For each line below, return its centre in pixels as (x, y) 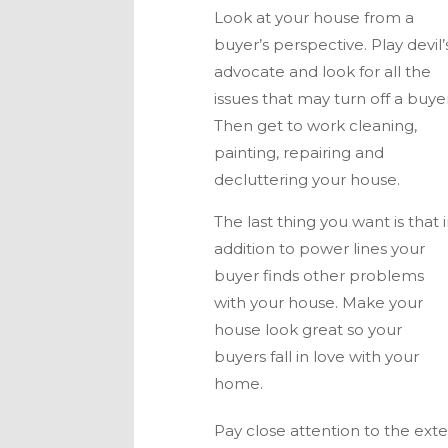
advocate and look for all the (323, 72)
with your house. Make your (319, 303)
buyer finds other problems (319, 276)
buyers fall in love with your (317, 357)
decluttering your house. (309, 180)
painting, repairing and (299, 153)
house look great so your (308, 330)
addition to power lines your (320, 249)
